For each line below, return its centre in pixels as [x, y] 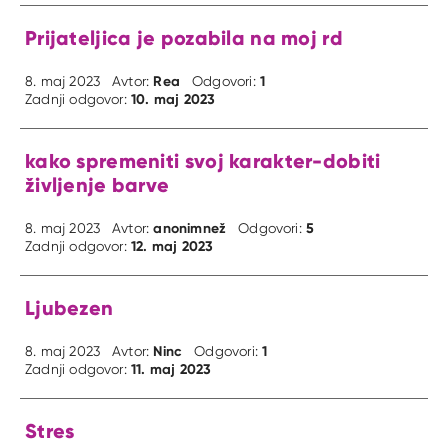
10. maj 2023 [173, 99]
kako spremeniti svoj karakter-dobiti [203, 161]
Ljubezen [69, 308]
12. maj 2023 [172, 246]
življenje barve [97, 185]
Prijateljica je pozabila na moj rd [184, 38]
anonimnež [190, 228]
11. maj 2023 [171, 369]
